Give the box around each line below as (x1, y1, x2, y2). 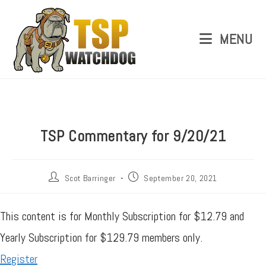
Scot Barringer (64, 173, 116, 183)
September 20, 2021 (144, 173, 218, 183)
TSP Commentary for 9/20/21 (40, 126, 226, 146)
